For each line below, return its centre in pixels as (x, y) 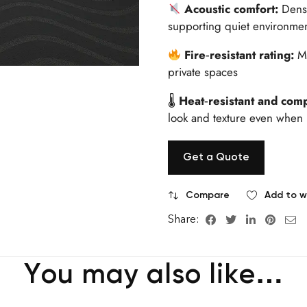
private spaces (202, 72)
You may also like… (153, 274)
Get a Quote (216, 157)
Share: (185, 219)
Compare (207, 195)
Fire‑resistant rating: (241, 55)
